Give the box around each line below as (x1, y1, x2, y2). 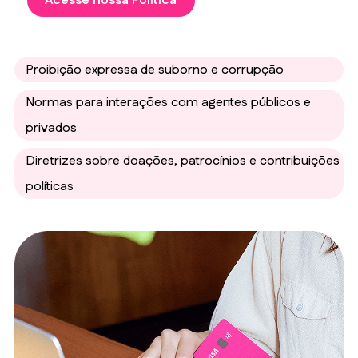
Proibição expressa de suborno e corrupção (26, 60, 284, 79)
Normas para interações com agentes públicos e (26, 93, 311, 112)
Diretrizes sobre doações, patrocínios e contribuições (26, 151, 340, 170)
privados (26, 118, 77, 137)
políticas (26, 177, 74, 196)
